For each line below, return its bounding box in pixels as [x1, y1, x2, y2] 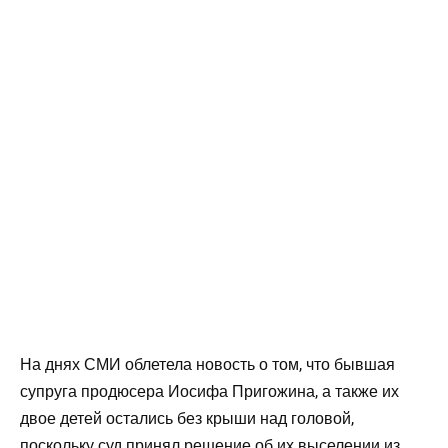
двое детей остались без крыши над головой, [20, 409, 354, 429]
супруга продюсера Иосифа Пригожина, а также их [20, 382, 399, 402]
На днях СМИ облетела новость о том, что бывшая [20, 355, 395, 375]
